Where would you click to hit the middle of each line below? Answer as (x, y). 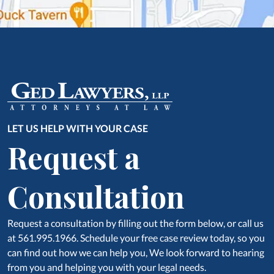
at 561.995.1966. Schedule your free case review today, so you (136, 238)
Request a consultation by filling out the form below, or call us (135, 223)
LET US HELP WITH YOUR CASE (78, 128)
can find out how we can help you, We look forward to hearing (136, 253)
